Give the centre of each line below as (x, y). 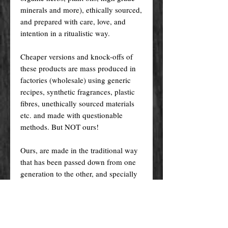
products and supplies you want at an (79, 220)
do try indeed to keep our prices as (75, 197)
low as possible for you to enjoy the (76, 208)
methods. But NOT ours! (60, 126)
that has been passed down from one (78, 162)
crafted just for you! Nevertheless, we (79, 185)
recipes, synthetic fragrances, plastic (78, 91)
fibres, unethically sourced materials (77, 103)
